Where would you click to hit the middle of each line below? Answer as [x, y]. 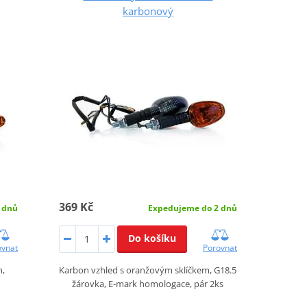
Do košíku [152, 238]
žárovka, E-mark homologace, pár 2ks [148, 283]
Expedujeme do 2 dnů [192, 208]
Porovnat [220, 247]
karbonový [148, 11]
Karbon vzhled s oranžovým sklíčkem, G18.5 [148, 270]
